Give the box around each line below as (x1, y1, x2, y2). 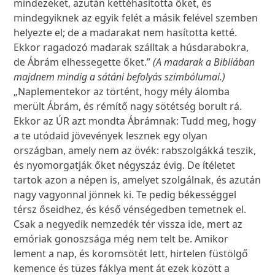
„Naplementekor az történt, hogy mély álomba (14, 85, 230, 99)
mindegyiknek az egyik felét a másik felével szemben (14, 11, 258, 25)
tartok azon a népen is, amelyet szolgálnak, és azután (14, 173, 261, 187)
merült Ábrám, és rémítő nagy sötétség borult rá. (14, 99, 242, 114)
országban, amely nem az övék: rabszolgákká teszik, (14, 144, 257, 158)
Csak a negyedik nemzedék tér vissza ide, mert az (14, 217, 243, 231)
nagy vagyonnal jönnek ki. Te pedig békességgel (14, 188, 237, 202)
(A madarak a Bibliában (153, 55, 255, 69)
